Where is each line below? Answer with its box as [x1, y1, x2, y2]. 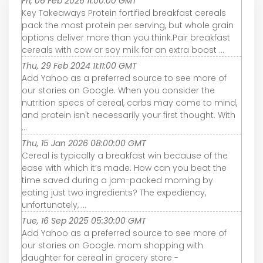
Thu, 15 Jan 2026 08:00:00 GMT [22, 137, 146, 149]
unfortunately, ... [22, 198, 86, 211]
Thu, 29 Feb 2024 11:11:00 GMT [22, 59, 137, 72]
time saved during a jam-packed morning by [22, 174, 213, 186]
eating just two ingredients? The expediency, [22, 186, 206, 198]
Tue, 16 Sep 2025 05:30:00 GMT [22, 214, 146, 227]
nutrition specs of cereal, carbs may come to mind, [22, 96, 237, 109]
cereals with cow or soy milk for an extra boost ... [22, 43, 224, 56]
